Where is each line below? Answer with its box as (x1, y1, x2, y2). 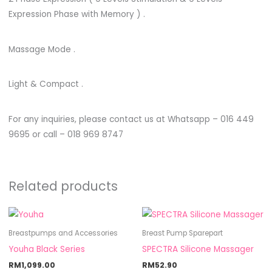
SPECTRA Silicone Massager (142, 243, 254, 255)
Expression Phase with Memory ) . (8, 8, 145, 21)
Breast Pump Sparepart (142, 228, 223, 238)
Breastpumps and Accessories (8, 228, 118, 238)
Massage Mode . (8, 43, 75, 55)
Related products (8, 177, 118, 195)
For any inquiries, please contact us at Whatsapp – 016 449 (8, 113, 254, 125)
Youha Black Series (8, 243, 85, 255)
